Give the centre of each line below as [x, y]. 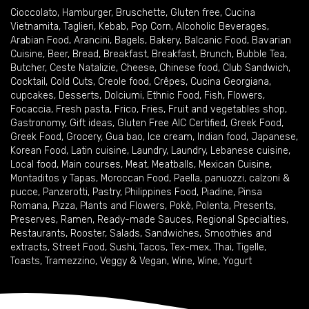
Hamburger [87, 13]
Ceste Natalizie [83, 68]
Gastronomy [38, 123]
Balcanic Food [216, 40]
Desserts [79, 96]
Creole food [123, 82]
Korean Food [38, 151]
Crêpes [170, 82]
